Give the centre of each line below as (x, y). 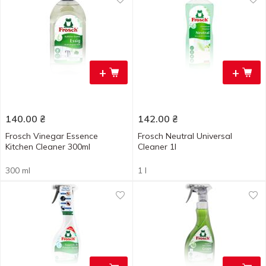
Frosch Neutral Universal (185, 136)
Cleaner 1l (157, 147)
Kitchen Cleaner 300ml (48, 147)
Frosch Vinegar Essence (52, 136)
